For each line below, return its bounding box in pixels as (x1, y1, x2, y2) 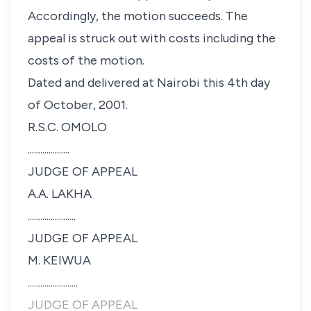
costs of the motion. (28, 53, 144, 68)
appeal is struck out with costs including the (28, 31, 276, 46)
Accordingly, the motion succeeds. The (28, 8, 248, 24)
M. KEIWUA (28, 253, 91, 268)
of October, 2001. (28, 97, 128, 112)
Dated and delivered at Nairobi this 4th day (28, 75, 270, 90)
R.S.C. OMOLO (28, 119, 107, 135)
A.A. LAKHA (28, 186, 92, 201)
